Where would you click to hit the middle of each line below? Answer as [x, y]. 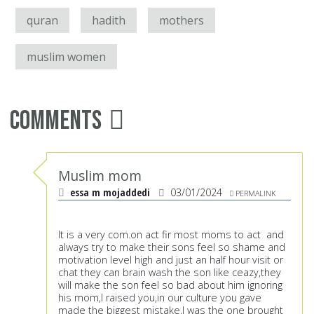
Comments [56, 121]
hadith [109, 21]
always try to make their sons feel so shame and [172, 247]
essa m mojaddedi [110, 193]
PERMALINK [255, 193]
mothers [182, 21]
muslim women [66, 57]
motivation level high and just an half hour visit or [171, 260]
